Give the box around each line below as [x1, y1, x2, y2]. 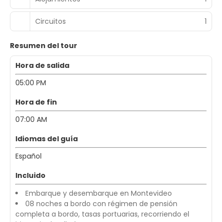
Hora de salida [15, 60, 69, 70]
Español [15, 151, 42, 161]
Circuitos [35, 16, 66, 26]
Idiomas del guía [15, 134, 78, 144]
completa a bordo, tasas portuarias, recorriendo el [15, 209, 189, 219]
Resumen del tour [10, 41, 77, 51]
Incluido [15, 170, 46, 180]
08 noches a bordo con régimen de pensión [25, 199, 177, 209]
